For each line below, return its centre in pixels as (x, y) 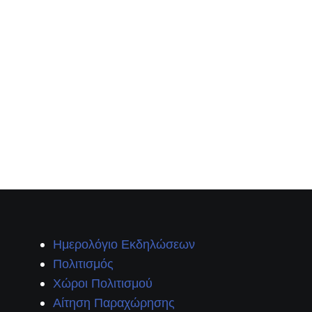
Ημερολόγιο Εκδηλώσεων (124, 244)
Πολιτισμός (83, 263)
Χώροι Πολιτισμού (102, 283)
